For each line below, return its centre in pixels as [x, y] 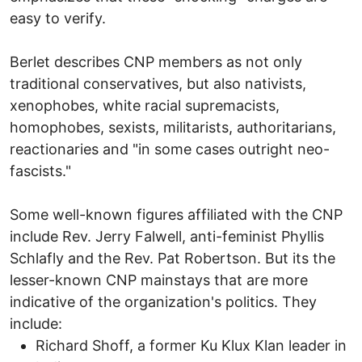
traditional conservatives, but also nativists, [158, 83]
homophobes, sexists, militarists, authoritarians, [173, 127]
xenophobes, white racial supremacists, [145, 105]
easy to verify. [58, 18]
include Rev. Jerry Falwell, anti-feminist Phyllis [167, 236]
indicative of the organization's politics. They [163, 301]
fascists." [40, 170]
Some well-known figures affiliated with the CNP [176, 214]
